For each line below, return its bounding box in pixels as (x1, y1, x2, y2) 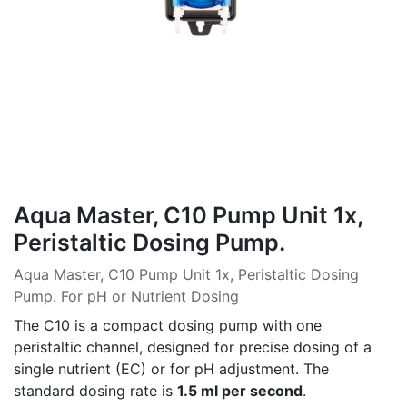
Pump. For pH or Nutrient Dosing (14, 287, 239, 305)
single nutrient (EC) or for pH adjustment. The (14, 360, 329, 378)
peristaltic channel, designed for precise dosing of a (14, 338, 372, 356)
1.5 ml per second (177, 382, 303, 400)
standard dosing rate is (14, 382, 177, 400)
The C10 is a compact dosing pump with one (14, 316, 322, 334)
